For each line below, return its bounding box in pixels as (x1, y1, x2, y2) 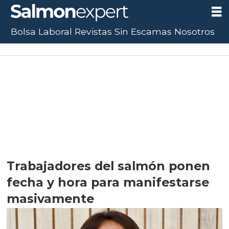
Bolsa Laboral (11, 26, 73, 37)
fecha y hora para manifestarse (7, 174, 210, 190)
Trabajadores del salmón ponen (7, 158, 211, 173)
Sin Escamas (114, 26, 172, 37)
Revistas (75, 26, 112, 37)
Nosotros (174, 26, 215, 37)
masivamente (7, 191, 95, 206)
